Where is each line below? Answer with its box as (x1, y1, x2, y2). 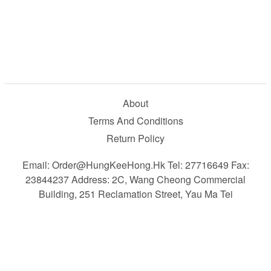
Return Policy (106, 131, 165, 145)
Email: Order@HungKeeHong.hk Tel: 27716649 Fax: (22, 157, 249, 172)
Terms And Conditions (88, 113, 183, 128)
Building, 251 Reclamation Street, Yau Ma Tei (38, 186, 233, 201)
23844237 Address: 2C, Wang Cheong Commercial (25, 172, 246, 186)
